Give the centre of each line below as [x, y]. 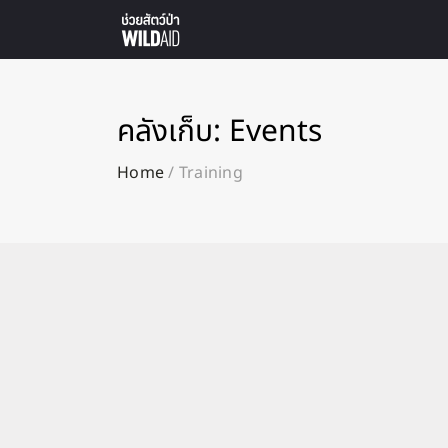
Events [275, 132]
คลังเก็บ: [173, 132]
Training [210, 173]
